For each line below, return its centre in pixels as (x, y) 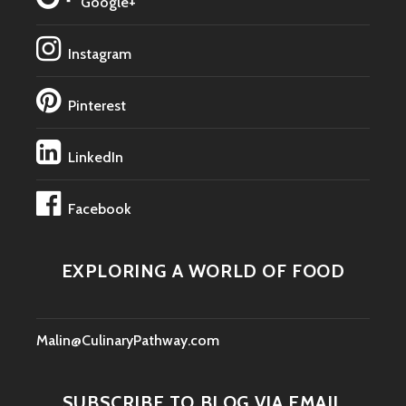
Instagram (100, 53)
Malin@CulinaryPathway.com (128, 340)
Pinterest (97, 105)
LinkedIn (96, 157)
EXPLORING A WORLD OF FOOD (203, 271)
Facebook (100, 208)
